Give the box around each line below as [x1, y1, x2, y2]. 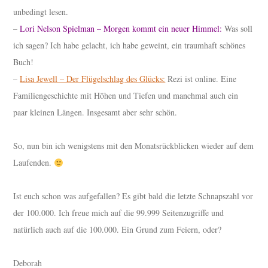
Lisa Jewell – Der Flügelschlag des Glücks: [20, 73, 166, 85]
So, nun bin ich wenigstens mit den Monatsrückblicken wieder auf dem [13, 140, 254, 152]
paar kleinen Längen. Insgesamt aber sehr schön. [13, 106, 178, 118]
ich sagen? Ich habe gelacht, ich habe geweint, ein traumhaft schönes [13, 39, 246, 51]
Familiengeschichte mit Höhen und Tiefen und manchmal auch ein [13, 90, 239, 102]
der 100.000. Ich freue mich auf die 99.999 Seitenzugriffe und [13, 207, 224, 219]
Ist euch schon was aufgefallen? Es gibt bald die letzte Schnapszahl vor [13, 190, 254, 202]
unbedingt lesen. [13, 6, 69, 18]
